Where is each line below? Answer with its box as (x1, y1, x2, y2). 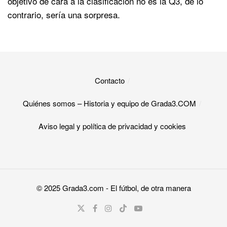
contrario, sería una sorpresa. (8, 8, 120, 21)
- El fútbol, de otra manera (103, 182, 191, 194)
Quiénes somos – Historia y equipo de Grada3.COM (23, 97, 196, 108)
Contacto (94, 74, 125, 86)
